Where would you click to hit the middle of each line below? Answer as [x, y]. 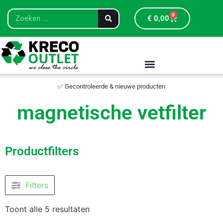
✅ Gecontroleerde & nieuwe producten [111, 86]
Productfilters [42, 151]
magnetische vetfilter [111, 113]
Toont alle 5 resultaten [47, 209]
